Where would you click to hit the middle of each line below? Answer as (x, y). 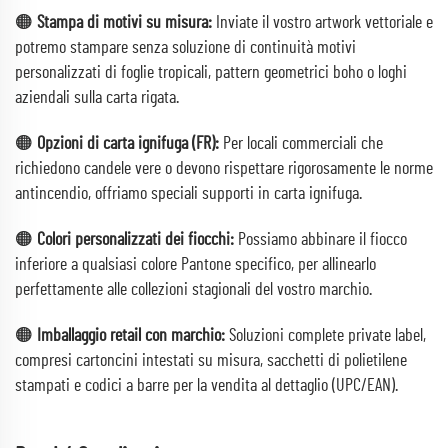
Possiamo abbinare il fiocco (322, 240)
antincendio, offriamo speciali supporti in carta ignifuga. (188, 194)
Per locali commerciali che (303, 144)
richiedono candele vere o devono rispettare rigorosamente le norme (224, 169)
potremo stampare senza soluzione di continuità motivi (185, 48)
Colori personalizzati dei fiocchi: (137, 240)
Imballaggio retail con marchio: (133, 336)
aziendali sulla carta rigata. (97, 98)
